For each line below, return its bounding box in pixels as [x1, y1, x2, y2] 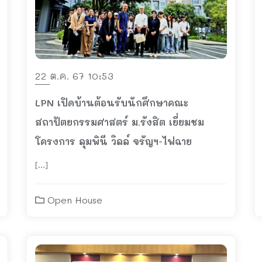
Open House [44, 193, 102, 206]
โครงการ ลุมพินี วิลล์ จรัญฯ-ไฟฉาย [35, 135, 192, 147]
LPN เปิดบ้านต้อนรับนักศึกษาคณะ [35, 96, 188, 109]
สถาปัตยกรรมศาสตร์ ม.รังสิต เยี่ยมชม [35, 115, 204, 128]
